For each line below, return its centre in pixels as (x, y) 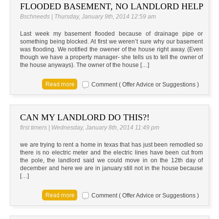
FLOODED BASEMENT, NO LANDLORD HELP (112, 7)
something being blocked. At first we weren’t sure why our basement (112, 42)
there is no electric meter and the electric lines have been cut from (112, 153)
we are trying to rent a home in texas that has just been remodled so (112, 145)
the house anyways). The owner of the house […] (85, 65)
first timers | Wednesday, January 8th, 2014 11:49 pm (90, 128)
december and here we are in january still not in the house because (112, 168)
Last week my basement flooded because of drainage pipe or (112, 34)
